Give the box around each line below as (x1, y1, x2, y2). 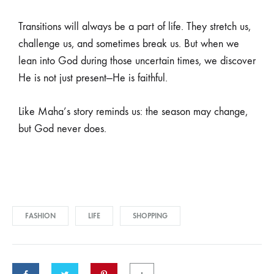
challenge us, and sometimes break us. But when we (18, 37, 239, 51)
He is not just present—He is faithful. (18, 72, 168, 85)
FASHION (25, 212, 56, 221)
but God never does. (18, 122, 106, 136)
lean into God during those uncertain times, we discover (18, 54, 256, 68)
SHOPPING (133, 212, 168, 221)
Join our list (38, 12, 149, 42)
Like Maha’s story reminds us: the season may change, (18, 105, 248, 119)
